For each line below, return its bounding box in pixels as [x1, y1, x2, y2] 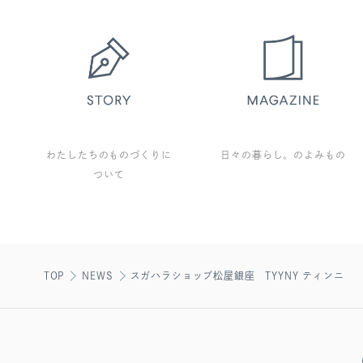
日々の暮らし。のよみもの [220, 150, 346, 160]
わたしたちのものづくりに [46, 150, 172, 160]
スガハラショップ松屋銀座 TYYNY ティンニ [130, 271, 344, 281]
